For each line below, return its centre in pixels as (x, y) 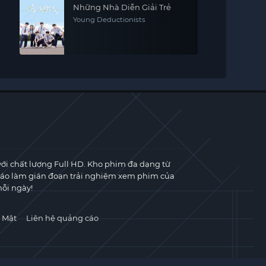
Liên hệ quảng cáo (62, 218)
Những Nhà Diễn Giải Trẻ (122, 7)
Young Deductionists (109, 20)
